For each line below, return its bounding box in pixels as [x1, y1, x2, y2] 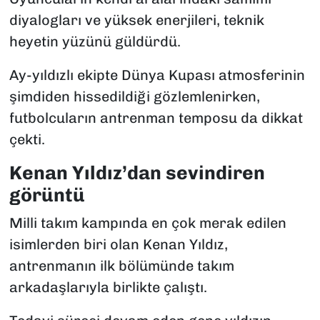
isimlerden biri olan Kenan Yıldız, [9, 236, 228, 254]
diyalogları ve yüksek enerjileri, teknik [9, 11, 264, 29]
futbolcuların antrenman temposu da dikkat [9, 109, 303, 126]
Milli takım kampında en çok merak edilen [9, 214, 286, 232]
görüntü [9, 183, 85, 206]
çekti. [9, 130, 45, 148]
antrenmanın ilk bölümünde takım [9, 257, 234, 275]
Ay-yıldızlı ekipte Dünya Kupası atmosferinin [9, 66, 305, 84]
